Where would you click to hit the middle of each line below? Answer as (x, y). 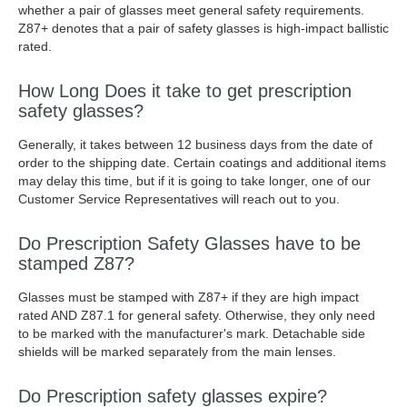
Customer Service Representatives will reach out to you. (179, 199)
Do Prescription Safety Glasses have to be (189, 243)
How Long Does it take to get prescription (185, 91)
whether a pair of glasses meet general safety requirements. (191, 10)
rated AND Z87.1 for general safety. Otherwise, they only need (197, 315)
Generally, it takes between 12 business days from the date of (195, 144)
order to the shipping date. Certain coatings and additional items (202, 163)
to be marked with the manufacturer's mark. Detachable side (192, 333)
